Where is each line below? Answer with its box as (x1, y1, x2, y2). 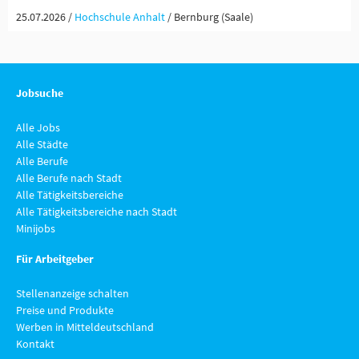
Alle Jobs (16, 120, 60, 135)
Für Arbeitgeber (16, 252, 94, 266)
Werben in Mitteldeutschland (16, 320, 154, 334)
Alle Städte (16, 137, 68, 151)
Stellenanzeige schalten (16, 286, 129, 301)
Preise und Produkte (16, 303, 114, 317)
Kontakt (16, 337, 54, 351)
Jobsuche (16, 86, 63, 100)
